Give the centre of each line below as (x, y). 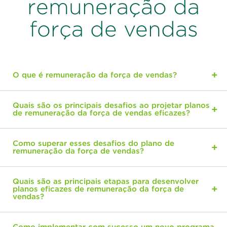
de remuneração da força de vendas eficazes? (101, 113)
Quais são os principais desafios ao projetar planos (111, 105)
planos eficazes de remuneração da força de (98, 189)
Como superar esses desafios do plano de (93, 143)
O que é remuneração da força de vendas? (95, 75)
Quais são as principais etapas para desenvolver (106, 181)
